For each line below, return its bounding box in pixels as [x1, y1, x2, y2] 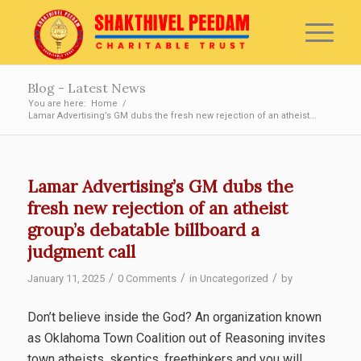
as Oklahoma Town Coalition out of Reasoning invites [27, 330, 326, 346]
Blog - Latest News [27, 80, 146, 96]
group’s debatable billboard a [27, 219, 259, 241]
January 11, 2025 [27, 272, 105, 284]
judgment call [27, 241, 135, 263]
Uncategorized [199, 272, 268, 284]
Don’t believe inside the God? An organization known [27, 309, 322, 325]
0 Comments [117, 272, 176, 284]
